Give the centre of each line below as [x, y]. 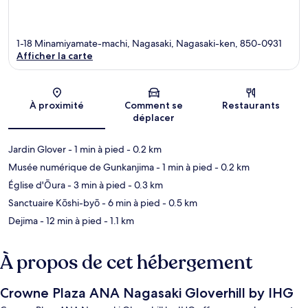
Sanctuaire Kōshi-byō [54, 203]
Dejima [23, 221]
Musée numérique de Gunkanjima [81, 167]
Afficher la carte [55, 56]
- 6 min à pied [130, 203]
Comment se [154, 106]
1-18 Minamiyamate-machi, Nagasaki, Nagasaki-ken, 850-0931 [149, 44]
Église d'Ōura [37, 185]
